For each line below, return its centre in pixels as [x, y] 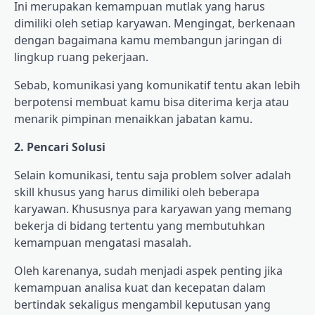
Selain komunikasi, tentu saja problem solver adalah [153, 175]
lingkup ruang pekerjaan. [81, 57]
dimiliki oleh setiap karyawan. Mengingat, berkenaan [155, 23]
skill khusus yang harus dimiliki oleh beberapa [137, 192]
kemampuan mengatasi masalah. [103, 242]
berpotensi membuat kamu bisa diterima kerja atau [152, 102]
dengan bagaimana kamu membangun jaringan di [148, 40]
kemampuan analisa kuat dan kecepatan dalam [140, 287]
